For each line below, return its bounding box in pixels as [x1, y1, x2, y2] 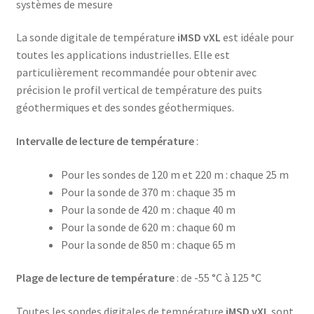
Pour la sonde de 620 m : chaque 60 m [60, 219, 235, 234]
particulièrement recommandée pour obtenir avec [15, 65, 257, 80]
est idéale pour [220, 30, 294, 45]
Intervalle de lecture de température [15, 133, 194, 148]
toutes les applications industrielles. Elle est [15, 48, 230, 62]
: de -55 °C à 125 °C [174, 271, 261, 285]
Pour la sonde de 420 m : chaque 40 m [60, 202, 235, 217]
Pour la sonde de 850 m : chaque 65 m [60, 237, 235, 252]
